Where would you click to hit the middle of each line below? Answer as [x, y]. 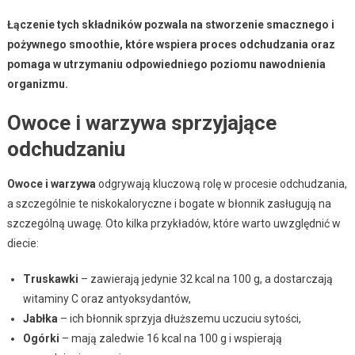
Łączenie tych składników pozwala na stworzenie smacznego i [170, 24]
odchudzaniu [66, 149]
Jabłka [40, 318]
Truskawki [50, 279]
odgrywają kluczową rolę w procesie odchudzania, [221, 183]
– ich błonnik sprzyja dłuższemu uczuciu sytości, [179, 318]
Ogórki [41, 338]
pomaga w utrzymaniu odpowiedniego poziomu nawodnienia [166, 64]
